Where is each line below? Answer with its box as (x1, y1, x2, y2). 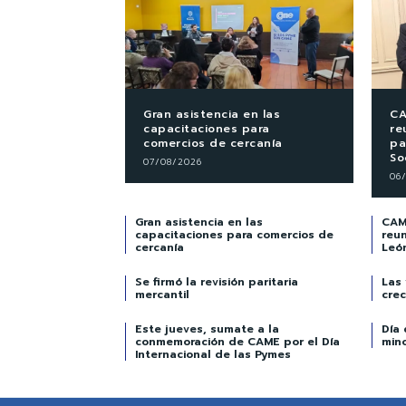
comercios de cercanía (143, 134, 283, 151)
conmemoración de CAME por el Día (135, 333, 340, 350)
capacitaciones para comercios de (135, 226, 333, 243)
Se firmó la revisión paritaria (135, 273, 298, 290)
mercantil (135, 285, 189, 303)
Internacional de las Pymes (135, 345, 291, 362)
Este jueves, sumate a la (135, 320, 279, 337)
